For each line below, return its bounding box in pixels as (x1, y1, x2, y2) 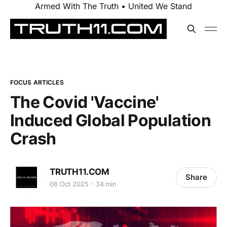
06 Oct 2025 (50, 179, 89, 188)
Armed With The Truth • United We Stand (35, 1, 192, 11)
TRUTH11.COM (50, 166, 110, 177)
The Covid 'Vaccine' (10, 92, 159, 112)
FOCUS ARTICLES (10, 79, 64, 86)
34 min (95, 179, 117, 188)
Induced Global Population (10, 110, 211, 130)
